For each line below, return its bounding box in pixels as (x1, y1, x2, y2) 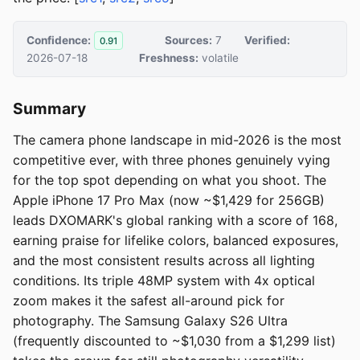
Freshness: (139, 51, 199, 65)
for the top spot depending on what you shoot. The (13, 172, 326, 189)
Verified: (243, 33, 290, 47)
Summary (13, 99, 86, 119)
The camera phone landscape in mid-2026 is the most (13, 132, 342, 149)
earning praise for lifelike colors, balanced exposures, (13, 232, 338, 249)
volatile (198, 51, 239, 65)
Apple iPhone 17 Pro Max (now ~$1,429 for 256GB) (13, 192, 325, 209)
